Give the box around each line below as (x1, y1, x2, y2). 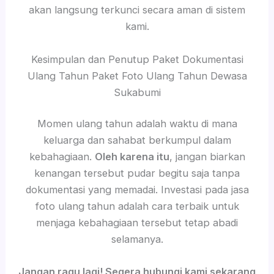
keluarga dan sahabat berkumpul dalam (43, 134, 231, 147)
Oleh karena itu (94, 150, 169, 163)
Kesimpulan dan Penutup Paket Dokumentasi (31, 53, 243, 65)
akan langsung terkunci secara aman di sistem (29, 4, 245, 17)
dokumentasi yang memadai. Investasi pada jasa (25, 183, 249, 196)
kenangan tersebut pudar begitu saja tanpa (34, 167, 240, 180)
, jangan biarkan (169, 150, 245, 163)
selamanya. (111, 233, 163, 246)
